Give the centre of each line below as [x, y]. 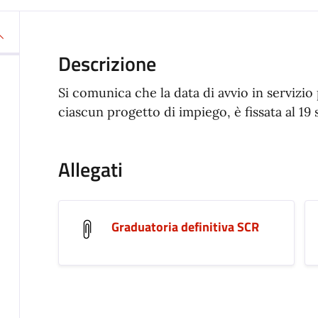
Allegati [90, 169]
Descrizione [107, 63]
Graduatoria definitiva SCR [185, 226]
